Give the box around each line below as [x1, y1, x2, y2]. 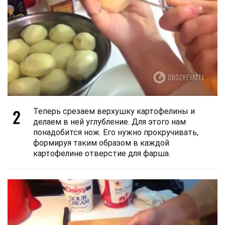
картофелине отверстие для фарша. [33, 148, 170, 158]
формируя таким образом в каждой [33, 138, 169, 148]
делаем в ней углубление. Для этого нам [33, 117, 186, 127]
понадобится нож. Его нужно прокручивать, [33, 127, 198, 137]
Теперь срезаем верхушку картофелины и [33, 106, 195, 116]
